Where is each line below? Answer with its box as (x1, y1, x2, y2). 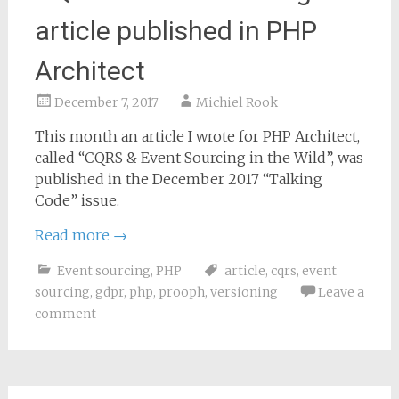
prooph (158, 284, 205, 300)
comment (34, 305, 96, 322)
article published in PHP (34, 15, 317, 46)
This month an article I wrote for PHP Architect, (34, 127, 360, 145)
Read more (34, 226, 113, 244)
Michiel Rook (195, 94, 278, 110)
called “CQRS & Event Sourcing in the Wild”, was (34, 149, 363, 167)
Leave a (317, 284, 364, 300)
